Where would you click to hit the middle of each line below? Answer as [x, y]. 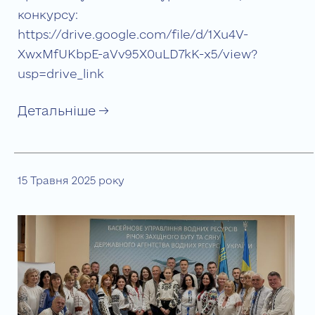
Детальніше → [63, 111]
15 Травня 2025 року [71, 180]
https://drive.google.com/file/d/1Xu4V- [133, 34]
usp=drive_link [61, 74]
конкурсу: [48, 15]
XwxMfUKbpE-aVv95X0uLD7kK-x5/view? [137, 54]
